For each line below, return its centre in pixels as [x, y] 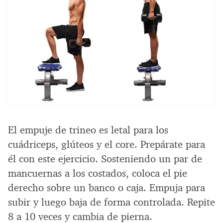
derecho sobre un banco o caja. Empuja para [107, 187]
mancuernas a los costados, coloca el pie [98, 173]
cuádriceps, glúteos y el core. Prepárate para [107, 144]
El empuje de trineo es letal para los [88, 130]
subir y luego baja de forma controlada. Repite [111, 202]
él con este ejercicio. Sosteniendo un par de [105, 159]
